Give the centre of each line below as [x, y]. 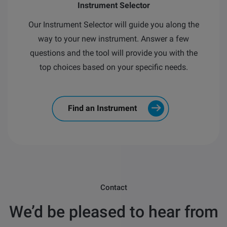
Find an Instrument [102, 108]
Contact [113, 187]
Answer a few [165, 39]
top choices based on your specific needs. [113, 67]
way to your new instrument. [89, 39]
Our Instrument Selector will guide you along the [113, 24]
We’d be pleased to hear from [113, 212]
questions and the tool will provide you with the [113, 53]
